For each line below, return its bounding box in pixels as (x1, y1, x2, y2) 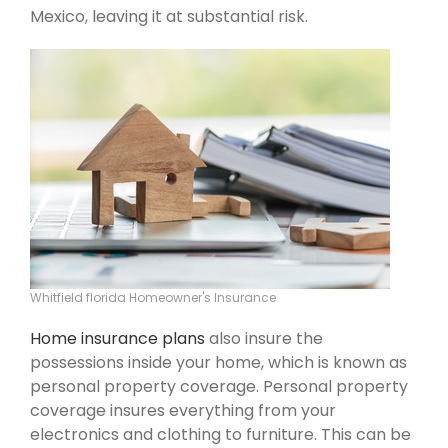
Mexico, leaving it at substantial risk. (30, 4, 308, 28)
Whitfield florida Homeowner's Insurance (30, 288, 276, 306)
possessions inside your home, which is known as (30, 350, 407, 374)
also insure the (205, 326, 323, 350)
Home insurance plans (30, 326, 205, 350)
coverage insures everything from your (30, 398, 336, 422)
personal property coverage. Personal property (30, 374, 408, 398)
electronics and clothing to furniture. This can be (30, 422, 411, 446)
